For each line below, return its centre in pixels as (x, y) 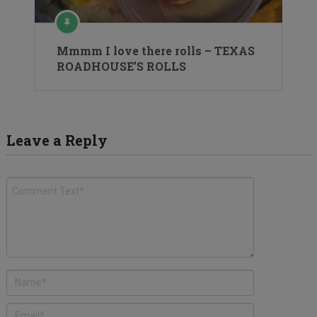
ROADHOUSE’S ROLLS (121, 66)
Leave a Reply (57, 140)
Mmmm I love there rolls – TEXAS (156, 50)
